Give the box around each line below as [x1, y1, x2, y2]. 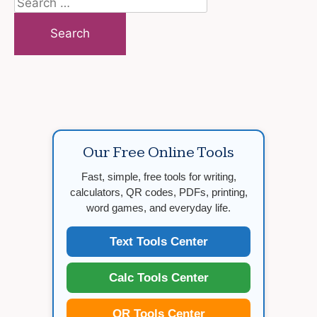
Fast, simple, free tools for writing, [81, 170, 236, 183]
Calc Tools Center [108, 270, 209, 284]
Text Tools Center [109, 234, 208, 248]
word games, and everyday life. [86, 201, 231, 214]
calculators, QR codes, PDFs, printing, [69, 185, 248, 198]
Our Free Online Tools [83, 142, 234, 162]
